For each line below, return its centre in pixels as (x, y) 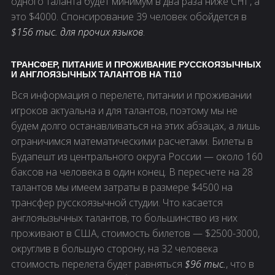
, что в (240, 264)
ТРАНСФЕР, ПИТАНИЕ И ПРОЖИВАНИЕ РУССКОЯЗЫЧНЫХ (136, 65)
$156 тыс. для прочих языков (77, 32)
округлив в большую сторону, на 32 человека (114, 249)
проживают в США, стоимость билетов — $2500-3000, (135, 234)
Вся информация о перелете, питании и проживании (131, 95)
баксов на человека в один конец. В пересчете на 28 (132, 172)
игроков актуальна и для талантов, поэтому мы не (124, 111)
